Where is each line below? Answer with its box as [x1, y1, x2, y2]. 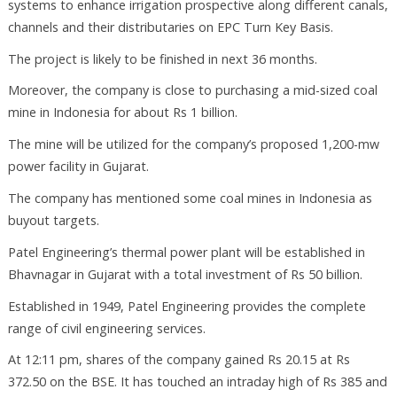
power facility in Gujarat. [7, 158, 149, 175]
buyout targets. [7, 212, 99, 230]
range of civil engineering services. [7, 319, 206, 337]
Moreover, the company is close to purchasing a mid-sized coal [7, 82, 378, 99]
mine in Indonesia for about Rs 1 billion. [7, 104, 237, 121]
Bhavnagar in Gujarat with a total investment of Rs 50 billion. [7, 265, 362, 283]
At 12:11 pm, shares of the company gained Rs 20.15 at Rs [7, 351, 350, 369]
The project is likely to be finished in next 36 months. [7, 50, 317, 67]
